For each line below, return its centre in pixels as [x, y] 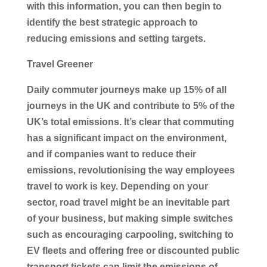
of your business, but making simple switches [130, 218]
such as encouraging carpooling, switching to [130, 234]
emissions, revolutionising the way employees [131, 170]
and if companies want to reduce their [111, 154]
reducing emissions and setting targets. [117, 38]
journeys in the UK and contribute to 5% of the [131, 105]
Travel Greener [61, 64]
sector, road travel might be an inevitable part [128, 202]
